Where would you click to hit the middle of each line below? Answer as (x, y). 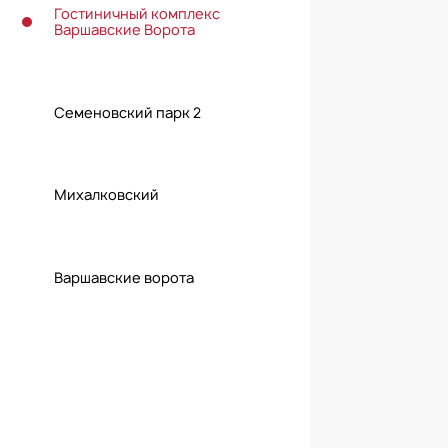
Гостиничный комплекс (137, 14)
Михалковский (106, 195)
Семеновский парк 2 (127, 112)
